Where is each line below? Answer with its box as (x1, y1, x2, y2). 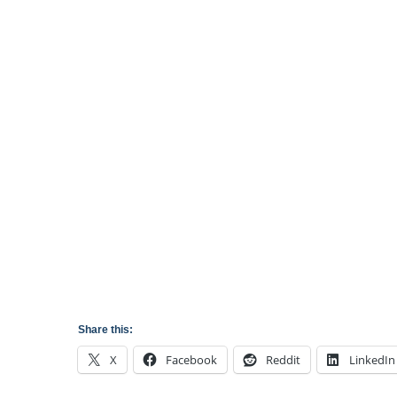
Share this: (78, 323, 133, 336)
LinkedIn (349, 352, 395, 368)
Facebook (166, 352, 217, 368)
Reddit (266, 352, 300, 368)
